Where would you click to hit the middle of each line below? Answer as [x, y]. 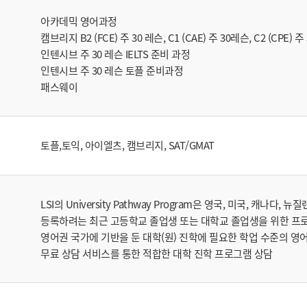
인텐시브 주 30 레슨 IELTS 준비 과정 [115, 54]
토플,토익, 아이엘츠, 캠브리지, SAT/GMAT [127, 146]
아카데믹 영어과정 [79, 21]
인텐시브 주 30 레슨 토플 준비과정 [112, 70]
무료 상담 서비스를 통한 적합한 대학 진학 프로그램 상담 [157, 253]
